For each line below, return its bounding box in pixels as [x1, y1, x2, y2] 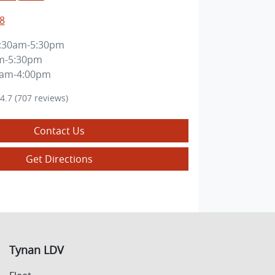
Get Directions [25, 152, 93, 166]
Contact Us [33, 124, 85, 138]
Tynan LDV [9, 242, 64, 257]
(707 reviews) [14, 92, 68, 104]
